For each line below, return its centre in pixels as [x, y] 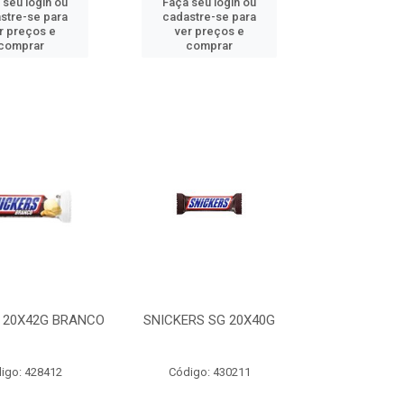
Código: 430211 [209, 372]
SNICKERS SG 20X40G [210, 320]
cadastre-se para [210, 17]
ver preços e [209, 31]
